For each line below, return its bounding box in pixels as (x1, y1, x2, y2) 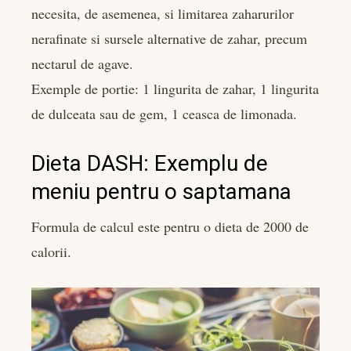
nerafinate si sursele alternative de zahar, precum (31, 28, 307, 48)
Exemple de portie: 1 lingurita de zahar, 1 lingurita (31, 78, 319, 98)
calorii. (31, 241, 71, 261)
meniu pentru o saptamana (31, 178, 291, 204)
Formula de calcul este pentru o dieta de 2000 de (31, 216, 309, 236)
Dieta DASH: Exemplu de (31, 150, 268, 176)
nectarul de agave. (31, 53, 133, 73)
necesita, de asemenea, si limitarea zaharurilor (31, 3, 294, 23)
